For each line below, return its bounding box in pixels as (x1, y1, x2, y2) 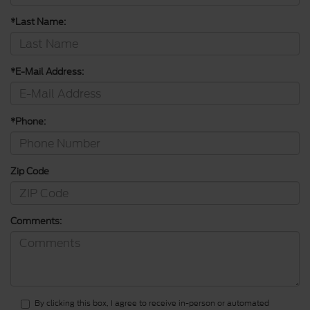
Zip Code (10, 165, 49, 179)
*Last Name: (10, 15, 66, 29)
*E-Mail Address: (10, 65, 84, 79)
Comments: (10, 215, 62, 228)
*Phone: (10, 115, 46, 129)
